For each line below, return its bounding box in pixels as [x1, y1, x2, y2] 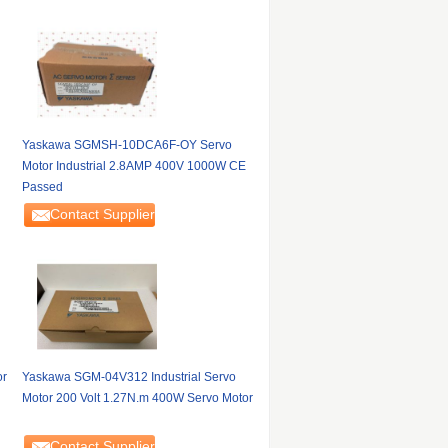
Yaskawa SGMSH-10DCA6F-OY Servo [21, 138, 232, 152]
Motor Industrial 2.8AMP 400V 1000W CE [21, 159, 246, 173]
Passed [21, 180, 63, 194]
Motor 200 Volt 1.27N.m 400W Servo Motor [21, 391, 253, 405]
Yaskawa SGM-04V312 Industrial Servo [21, 370, 236, 384]
